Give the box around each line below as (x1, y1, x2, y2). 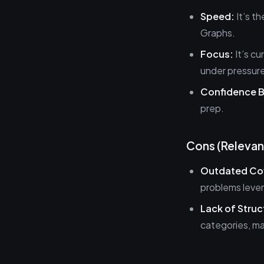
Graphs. (200, 27, 235, 39)
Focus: (200, 48, 233, 60)
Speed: (200, 10, 235, 22)
